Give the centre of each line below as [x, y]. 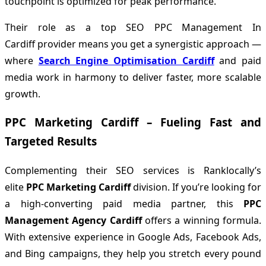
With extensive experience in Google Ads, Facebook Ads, [133, 237]
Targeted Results [51, 141]
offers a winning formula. [202, 221]
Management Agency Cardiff [73, 221]
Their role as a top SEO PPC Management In [133, 27]
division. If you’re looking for [196, 187]
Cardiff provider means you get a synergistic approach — [133, 44]
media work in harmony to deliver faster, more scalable [133, 77]
